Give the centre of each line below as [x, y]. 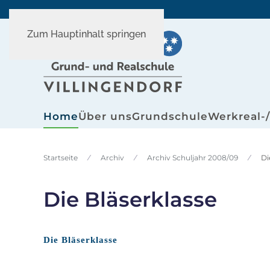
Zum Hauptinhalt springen [86, 34]
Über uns [105, 116]
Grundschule [170, 116]
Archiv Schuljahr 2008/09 [193, 158]
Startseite [61, 158]
